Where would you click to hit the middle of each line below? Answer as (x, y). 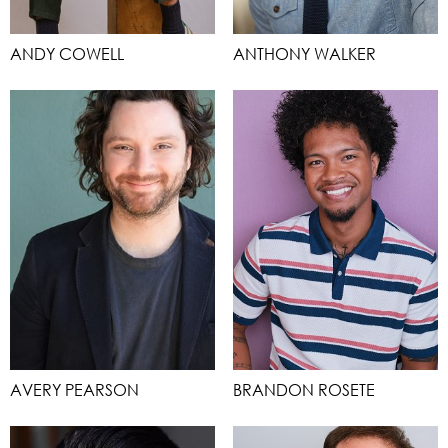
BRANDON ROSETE (304, 389)
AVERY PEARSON (74, 389)
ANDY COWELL (67, 53)
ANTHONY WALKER (304, 53)
